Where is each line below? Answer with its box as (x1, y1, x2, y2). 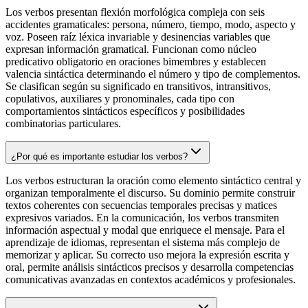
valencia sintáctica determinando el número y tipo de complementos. (5, 68, 300, 80)
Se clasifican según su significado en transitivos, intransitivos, (5, 80, 271, 93)
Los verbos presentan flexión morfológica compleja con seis (5, 6, 265, 19)
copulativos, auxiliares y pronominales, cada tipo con (5, 93, 234, 105)
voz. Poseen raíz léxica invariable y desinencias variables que (5, 31, 270, 43)
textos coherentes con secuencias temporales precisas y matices (5, 199, 277, 212)
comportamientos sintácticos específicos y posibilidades (5, 105, 245, 118)
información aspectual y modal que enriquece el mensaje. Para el (5, 224, 285, 236)
